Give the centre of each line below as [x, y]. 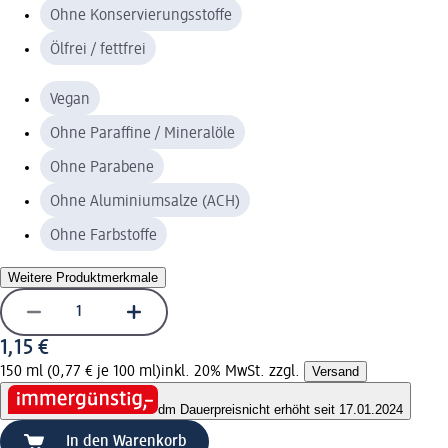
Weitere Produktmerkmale [83, 277]
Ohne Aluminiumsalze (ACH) [145, 201]
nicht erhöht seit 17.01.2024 [322, 410]
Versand [335, 371]
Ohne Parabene [102, 167]
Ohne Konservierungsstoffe [141, 15]
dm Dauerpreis [200, 410]
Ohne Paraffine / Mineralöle [142, 133]
